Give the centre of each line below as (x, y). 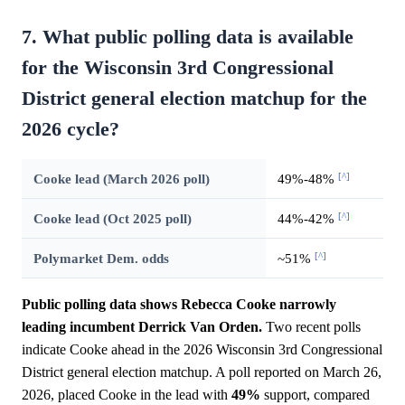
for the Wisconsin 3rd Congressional (178, 68)
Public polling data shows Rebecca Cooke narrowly (179, 305)
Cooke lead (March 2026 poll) (121, 179)
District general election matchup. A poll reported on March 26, (202, 372)
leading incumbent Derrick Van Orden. (142, 327)
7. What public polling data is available (188, 38)
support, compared (315, 395)
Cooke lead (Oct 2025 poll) (112, 219)
